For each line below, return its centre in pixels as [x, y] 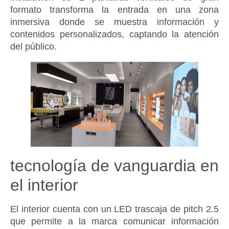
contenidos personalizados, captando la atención [114, 34]
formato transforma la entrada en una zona [114, 9]
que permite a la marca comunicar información [114, 221]
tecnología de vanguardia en [114, 165]
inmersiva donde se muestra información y [114, 22]
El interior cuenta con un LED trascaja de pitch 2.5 [114, 209]
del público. [33, 46]
